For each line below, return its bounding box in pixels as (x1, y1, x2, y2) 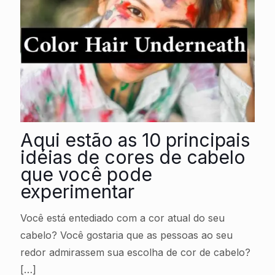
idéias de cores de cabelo (20, 145, 246, 168)
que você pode (20, 163, 152, 185)
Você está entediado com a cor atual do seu (20, 211, 225, 224)
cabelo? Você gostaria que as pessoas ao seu (20, 228, 233, 241)
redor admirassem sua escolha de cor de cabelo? (20, 246, 250, 258)
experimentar (20, 180, 134, 203)
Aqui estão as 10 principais (20, 128, 250, 151)
